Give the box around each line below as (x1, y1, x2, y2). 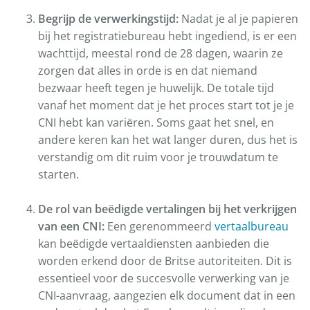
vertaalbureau (215, 219, 289, 235)
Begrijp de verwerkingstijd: (38, 11, 179, 27)
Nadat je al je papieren (179, 11, 298, 27)
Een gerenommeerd (104, 219, 215, 235)
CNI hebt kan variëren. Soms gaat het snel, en (38, 115, 274, 131)
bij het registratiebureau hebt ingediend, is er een (38, 28, 297, 44)
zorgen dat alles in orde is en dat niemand (38, 63, 257, 79)
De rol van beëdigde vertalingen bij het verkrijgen (38, 201, 297, 217)
